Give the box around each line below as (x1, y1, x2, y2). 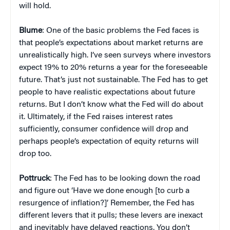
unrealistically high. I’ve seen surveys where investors (19, 51, 211, 60)
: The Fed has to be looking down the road (50, 175, 200, 183)
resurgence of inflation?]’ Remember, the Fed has (19, 199, 195, 208)
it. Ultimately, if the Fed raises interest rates (19, 113, 173, 122)
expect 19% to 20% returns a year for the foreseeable (19, 64, 207, 72)
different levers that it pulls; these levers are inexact (19, 212, 203, 220)
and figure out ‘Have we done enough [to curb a (19, 187, 189, 196)
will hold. (19, 2, 51, 11)
